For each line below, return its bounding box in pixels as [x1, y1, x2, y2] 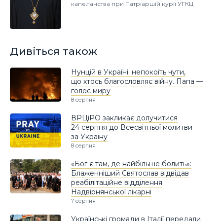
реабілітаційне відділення [71, 178, 162, 187]
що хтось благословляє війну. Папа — [71, 77, 203, 86]
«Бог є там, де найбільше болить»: [71, 159, 191, 169]
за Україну [71, 132, 108, 142]
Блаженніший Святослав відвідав [71, 169, 189, 178]
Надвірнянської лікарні [71, 187, 151, 197]
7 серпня [71, 197, 96, 205]
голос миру [71, 86, 110, 96]
